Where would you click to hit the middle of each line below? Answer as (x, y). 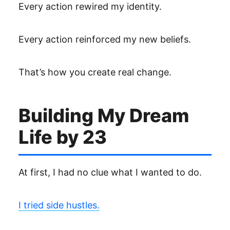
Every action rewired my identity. (90, 6)
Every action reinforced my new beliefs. (105, 39)
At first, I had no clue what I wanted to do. (110, 172)
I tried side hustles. (59, 205)
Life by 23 (63, 137)
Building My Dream (104, 116)
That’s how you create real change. (95, 72)
